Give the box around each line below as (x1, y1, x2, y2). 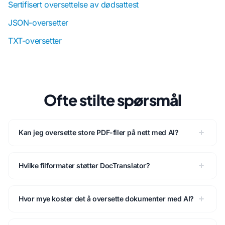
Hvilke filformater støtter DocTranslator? (19, 161, 150, 170)
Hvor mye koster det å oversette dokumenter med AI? (19, 194, 194, 203)
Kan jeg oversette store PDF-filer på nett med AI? (19, 128, 179, 137)
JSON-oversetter (8, 18, 68, 28)
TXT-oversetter (8, 36, 62, 46)
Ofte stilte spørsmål (43, 90, 182, 109)
